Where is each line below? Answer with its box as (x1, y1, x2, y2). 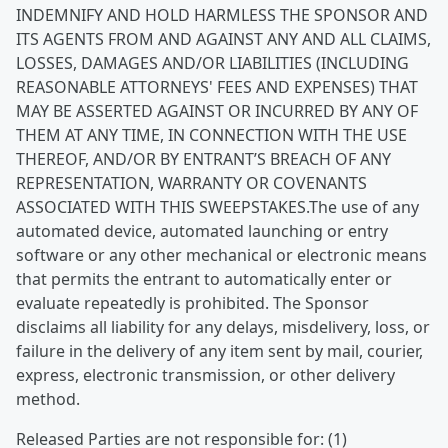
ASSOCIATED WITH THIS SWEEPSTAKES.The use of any (16, 196, 419, 218)
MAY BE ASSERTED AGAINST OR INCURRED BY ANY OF (16, 100, 418, 122)
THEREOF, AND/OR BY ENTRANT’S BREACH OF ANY (16, 148, 391, 170)
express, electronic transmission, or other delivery (16, 364, 395, 386)
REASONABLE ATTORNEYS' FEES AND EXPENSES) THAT (16, 76, 418, 98)
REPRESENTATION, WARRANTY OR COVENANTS (16, 172, 367, 194)
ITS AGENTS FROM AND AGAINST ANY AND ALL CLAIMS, (16, 28, 431, 50)
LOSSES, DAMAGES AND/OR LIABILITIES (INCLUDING (16, 52, 409, 74)
